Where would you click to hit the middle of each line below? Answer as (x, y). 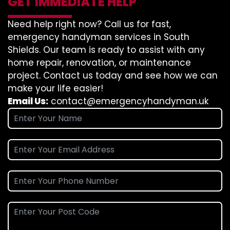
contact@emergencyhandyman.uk (130, 101)
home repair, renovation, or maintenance (99, 63)
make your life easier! (55, 88)
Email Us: (28, 101)
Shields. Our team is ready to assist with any (106, 50)
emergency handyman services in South (99, 37)
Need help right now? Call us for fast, (89, 24)
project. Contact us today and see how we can (113, 75)
